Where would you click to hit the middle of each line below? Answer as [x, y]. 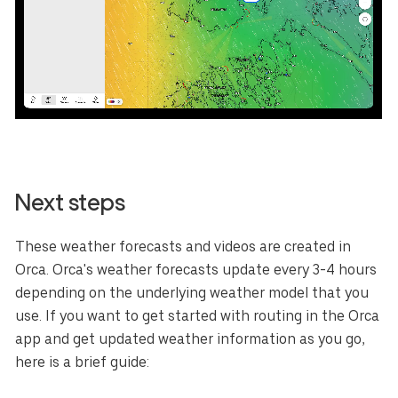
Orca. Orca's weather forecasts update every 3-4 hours [196, 269]
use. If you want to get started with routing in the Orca [198, 315]
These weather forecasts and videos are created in [183, 246]
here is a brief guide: [83, 362]
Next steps [71, 202]
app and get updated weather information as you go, [191, 338]
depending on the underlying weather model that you [192, 292]
